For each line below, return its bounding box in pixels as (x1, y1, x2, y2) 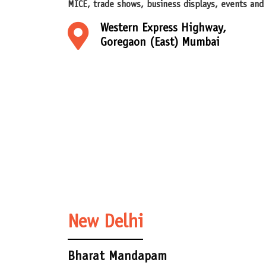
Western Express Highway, (100, 23, 226, 36)
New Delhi (68, 214, 143, 233)
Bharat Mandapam (68, 251, 167, 264)
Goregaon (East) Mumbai (100, 37, 220, 50)
